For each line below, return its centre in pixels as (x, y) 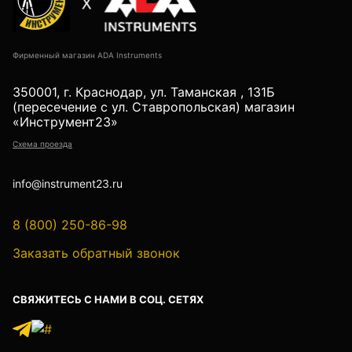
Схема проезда (42, 144)
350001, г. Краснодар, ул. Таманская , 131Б (144, 92)
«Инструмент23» (65, 122)
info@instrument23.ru (68, 184)
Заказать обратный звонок (96, 253)
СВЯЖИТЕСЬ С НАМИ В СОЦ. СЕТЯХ (108, 300)
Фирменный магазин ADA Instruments (87, 55)
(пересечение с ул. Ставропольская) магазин (154, 107)
